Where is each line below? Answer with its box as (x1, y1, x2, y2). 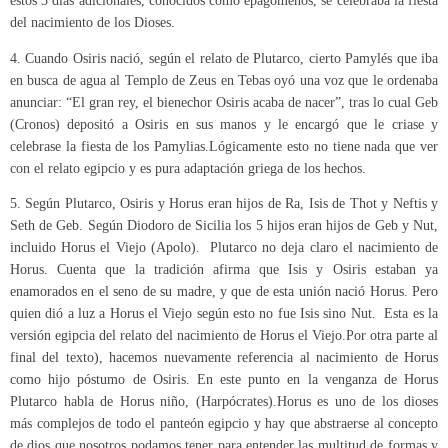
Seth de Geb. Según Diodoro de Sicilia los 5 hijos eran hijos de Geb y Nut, (10, 218, 438, 234)
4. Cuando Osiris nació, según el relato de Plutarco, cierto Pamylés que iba (10, 50, 438, 66)
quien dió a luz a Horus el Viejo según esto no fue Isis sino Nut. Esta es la (10, 306, 438, 322)
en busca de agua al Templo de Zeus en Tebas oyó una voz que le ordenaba (10, 72, 438, 88)
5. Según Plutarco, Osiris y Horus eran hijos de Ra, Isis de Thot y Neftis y (10, 196, 438, 212)
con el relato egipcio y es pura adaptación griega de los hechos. (10, 160, 366, 176)
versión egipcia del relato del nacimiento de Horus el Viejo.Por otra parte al (10, 328, 438, 344)
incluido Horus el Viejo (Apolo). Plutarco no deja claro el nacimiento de (10, 240, 438, 256)
